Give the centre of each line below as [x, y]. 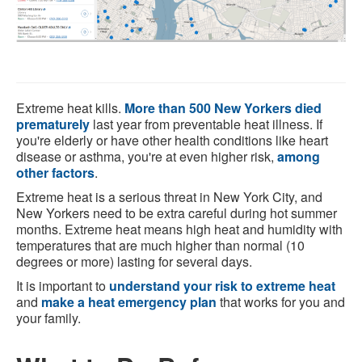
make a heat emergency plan [129, 302]
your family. [50, 318]
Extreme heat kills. [70, 108]
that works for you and [281, 302]
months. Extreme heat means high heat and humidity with [179, 229]
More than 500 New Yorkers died [223, 108]
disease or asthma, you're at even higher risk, [147, 157]
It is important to [63, 286]
